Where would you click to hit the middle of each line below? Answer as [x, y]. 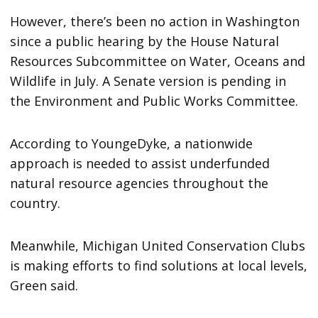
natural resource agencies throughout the [139, 183]
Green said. [44, 285]
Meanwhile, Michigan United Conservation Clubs [158, 245]
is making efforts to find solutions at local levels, [159, 265]
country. [35, 203]
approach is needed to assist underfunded [140, 163]
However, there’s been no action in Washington [155, 21]
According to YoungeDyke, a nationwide [132, 143]
